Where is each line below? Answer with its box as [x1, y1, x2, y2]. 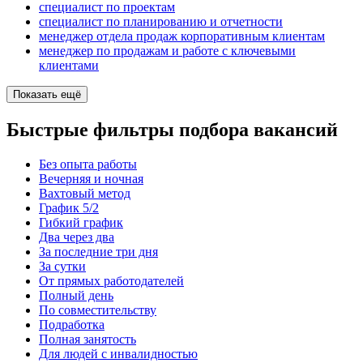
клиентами [39, 58, 99, 73]
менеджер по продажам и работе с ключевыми [39, 44, 296, 58]
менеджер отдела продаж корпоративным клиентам [39, 29, 325, 44]
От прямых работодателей [39, 273, 184, 288]
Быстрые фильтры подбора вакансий [6, 119, 338, 140]
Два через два [39, 229, 114, 244]
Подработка [39, 317, 105, 331]
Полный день [39, 288, 113, 302]
